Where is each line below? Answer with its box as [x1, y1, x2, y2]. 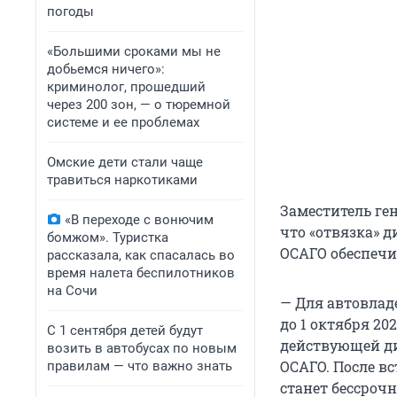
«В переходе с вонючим [65, 212, 214, 228]
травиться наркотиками [47, 172, 198, 188]
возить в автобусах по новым [47, 340, 237, 356]
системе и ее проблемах [47, 114, 199, 130]
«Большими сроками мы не [47, 43, 221, 59]
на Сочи [47, 283, 97, 299]
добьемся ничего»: [47, 61, 165, 77]
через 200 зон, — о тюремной [47, 97, 230, 113]
